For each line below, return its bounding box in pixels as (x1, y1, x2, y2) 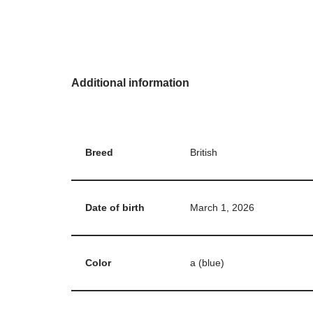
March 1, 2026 (190, 202, 254, 213)
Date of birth (85, 202, 145, 213)
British (190, 147, 217, 158)
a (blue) (190, 257, 224, 268)
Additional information (71, 77, 189, 89)
